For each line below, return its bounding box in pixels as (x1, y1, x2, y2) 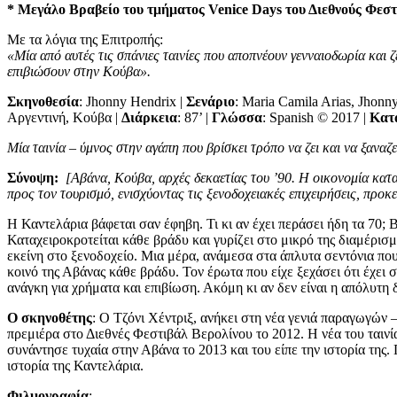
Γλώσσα (212, 109, 262, 125)
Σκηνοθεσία (7, 93, 79, 109)
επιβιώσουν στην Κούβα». (7, 63, 151, 79)
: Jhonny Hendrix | (79, 93, 186, 109)
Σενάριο (186, 93, 235, 109)
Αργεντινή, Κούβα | (7, 109, 121, 125)
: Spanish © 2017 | (262, 109, 370, 125)
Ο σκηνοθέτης (7, 309, 92, 325)
